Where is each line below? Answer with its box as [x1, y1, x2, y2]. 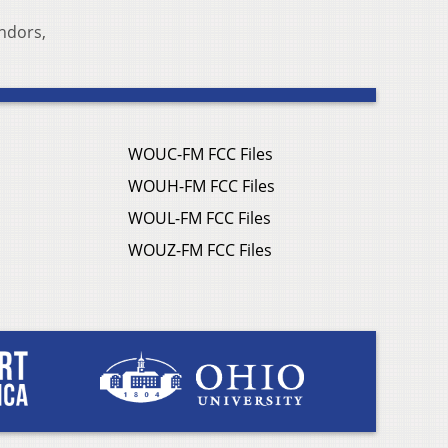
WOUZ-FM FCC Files [128, 239, 272, 262]
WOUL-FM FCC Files [128, 207, 271, 230]
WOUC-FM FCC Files [128, 143, 273, 166]
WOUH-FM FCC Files [128, 175, 275, 198]
